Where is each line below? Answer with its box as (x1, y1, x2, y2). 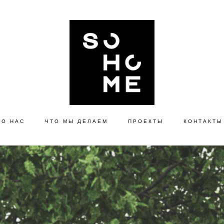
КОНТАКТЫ (183, 118, 223, 124)
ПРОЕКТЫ (127, 118, 163, 124)
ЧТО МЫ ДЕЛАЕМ (44, 118, 108, 124)
